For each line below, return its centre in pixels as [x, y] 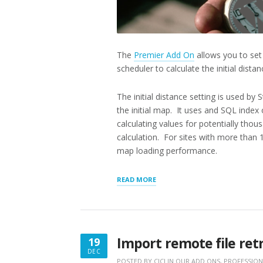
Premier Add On [164, 55]
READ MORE [136, 179]
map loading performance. [167, 151]
